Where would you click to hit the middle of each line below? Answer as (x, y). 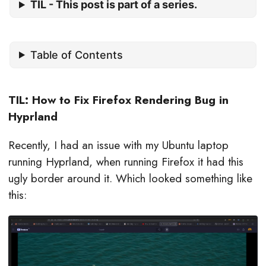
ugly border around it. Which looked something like (130, 178)
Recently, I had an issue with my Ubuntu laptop (118, 145)
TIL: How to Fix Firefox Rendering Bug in (118, 100)
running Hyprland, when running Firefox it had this (126, 161)
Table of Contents (77, 55)
